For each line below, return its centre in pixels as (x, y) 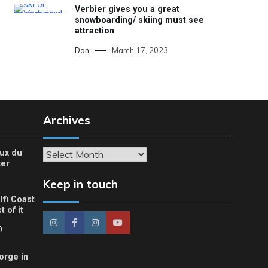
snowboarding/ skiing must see (139, 20)
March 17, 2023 (140, 50)
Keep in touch (80, 184)
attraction (94, 31)
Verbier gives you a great (127, 9)
